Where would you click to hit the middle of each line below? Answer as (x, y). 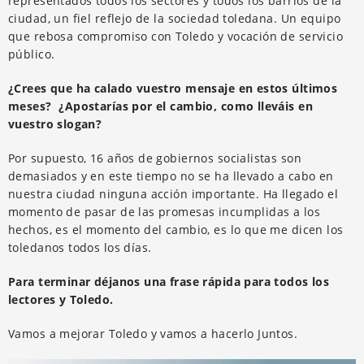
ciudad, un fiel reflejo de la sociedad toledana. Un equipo (175, 18)
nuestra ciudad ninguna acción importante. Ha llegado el (173, 193)
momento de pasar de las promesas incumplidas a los (165, 211)
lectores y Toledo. (61, 299)
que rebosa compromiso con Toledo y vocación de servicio (176, 36)
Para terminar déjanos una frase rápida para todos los (169, 281)
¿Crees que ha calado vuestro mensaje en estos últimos (173, 88)
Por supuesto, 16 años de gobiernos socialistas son (155, 158)
